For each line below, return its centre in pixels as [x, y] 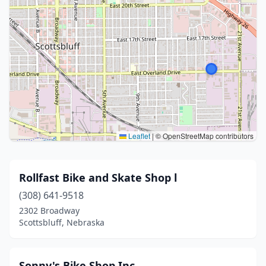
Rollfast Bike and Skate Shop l [98, 178]
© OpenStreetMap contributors [204, 136]
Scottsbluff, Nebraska [62, 222]
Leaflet [138, 136]
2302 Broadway [49, 210]
